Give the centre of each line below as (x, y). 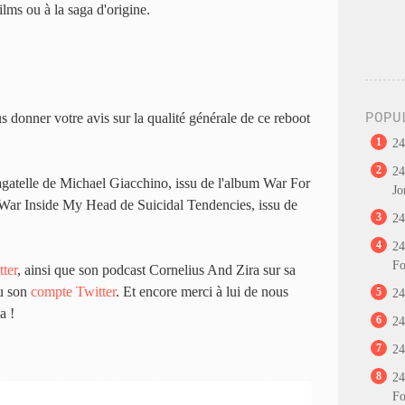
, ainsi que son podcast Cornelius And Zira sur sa (156, 269)
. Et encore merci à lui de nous (202, 291)
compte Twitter (73, 291)
